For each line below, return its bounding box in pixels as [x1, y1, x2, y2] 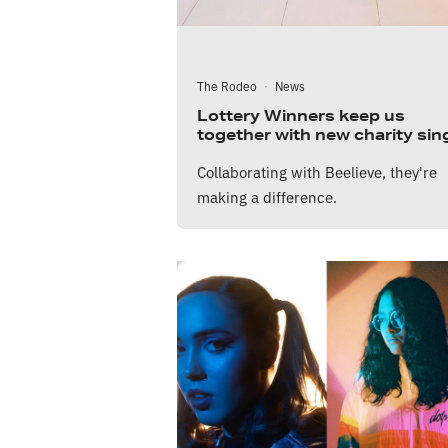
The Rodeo [197, 77, 257, 95]
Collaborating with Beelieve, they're [197, 161, 437, 183]
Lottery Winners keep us [197, 106, 405, 126]
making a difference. [197, 186, 337, 208]
